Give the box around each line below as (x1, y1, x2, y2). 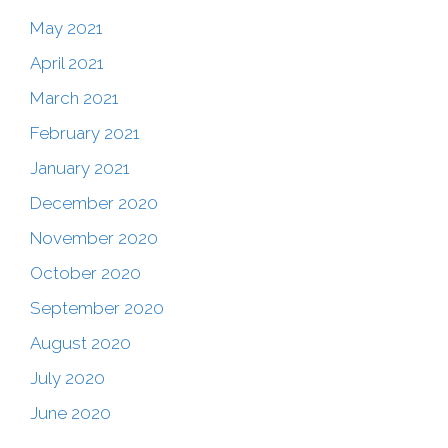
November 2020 (30, 228, 158, 249)
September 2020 (30, 298, 164, 319)
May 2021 (30, 18, 102, 39)
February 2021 (30, 123, 139, 144)
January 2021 (30, 158, 129, 179)
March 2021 (30, 88, 118, 109)
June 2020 (30, 403, 111, 424)
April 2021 (30, 53, 103, 74)
